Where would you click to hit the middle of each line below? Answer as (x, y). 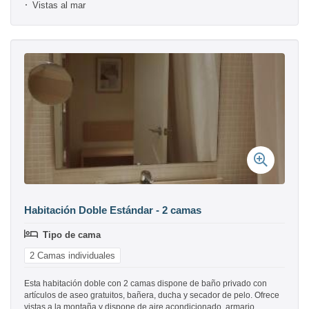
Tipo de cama (72, 235)
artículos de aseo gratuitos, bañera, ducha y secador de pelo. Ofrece (152, 296)
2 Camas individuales (72, 256)
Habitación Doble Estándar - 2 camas (113, 210)
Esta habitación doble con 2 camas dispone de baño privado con (146, 284)
